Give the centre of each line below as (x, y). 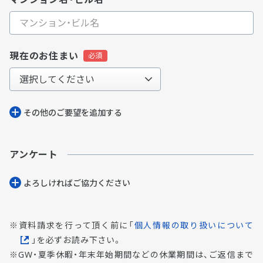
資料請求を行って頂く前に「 (76, 225)
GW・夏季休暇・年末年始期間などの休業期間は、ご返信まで (136, 255)
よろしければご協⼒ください (77, 183)
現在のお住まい (44, 56)
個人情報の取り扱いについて (194, 225)
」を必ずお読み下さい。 (77, 240)
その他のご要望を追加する (73, 112)
